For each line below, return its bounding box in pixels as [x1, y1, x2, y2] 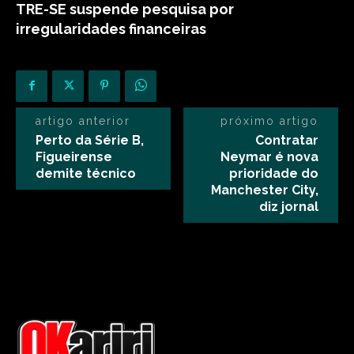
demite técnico [36, 166, 136, 181]
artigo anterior [36, 115, 130, 127]
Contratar [254, 133, 318, 148]
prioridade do [228, 166, 318, 181]
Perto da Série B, [36, 133, 144, 148]
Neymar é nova [220, 149, 318, 164]
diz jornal [258, 199, 318, 214]
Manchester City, [210, 183, 318, 198]
